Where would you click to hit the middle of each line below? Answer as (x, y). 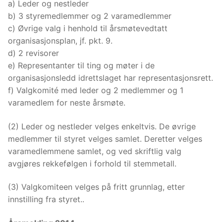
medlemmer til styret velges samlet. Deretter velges (105, 139)
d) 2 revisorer (33, 53)
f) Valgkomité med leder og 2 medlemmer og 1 (96, 90)
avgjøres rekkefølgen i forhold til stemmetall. (92, 163)
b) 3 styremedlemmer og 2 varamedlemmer (90, 16)
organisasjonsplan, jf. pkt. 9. (60, 41)
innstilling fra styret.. (46, 199)
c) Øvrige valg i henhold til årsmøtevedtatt (88, 28)
